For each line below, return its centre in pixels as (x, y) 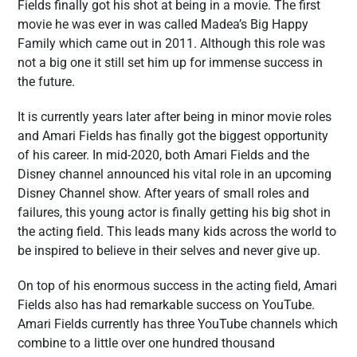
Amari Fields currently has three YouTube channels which (178, 324)
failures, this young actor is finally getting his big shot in (174, 212)
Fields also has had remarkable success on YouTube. (166, 305)
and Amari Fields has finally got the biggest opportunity (173, 136)
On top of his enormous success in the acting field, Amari (177, 286)
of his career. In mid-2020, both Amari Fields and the (163, 155)
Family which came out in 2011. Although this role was (171, 43)
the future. (46, 82)
